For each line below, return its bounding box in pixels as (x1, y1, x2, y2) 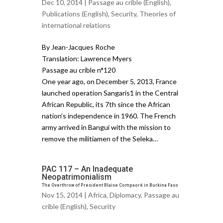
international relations (42, 20, 111, 29)
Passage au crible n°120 (42, 65, 115, 74)
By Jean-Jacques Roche (42, 42, 115, 51)
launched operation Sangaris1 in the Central (42, 88, 178, 97)
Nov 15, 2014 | (42, 190, 88, 199)
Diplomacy (110, 190, 141, 199)
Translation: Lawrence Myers (42, 54, 132, 63)
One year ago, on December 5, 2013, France (42, 77, 177, 86)
